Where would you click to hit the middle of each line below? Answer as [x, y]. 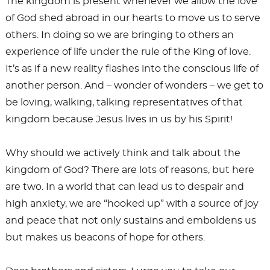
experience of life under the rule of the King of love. [128, 52]
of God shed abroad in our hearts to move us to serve [133, 18]
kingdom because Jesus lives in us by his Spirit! [119, 119]
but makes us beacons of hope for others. [105, 237]
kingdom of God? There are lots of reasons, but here [130, 170]
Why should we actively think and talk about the [123, 153]
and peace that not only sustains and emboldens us [130, 220]
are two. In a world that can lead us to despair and [124, 187]
